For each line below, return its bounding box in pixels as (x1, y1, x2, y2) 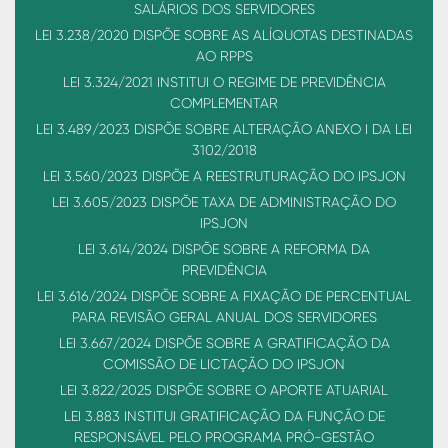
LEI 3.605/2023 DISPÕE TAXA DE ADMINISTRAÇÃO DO (52, 194, 396, 211)
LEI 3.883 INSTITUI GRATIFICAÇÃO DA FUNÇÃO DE (63, 408, 385, 425)
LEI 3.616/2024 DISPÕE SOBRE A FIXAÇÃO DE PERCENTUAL (37, 288, 411, 305)
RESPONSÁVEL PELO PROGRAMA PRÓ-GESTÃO (74, 429, 374, 446)
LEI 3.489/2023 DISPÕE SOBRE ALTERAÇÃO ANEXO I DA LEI (36, 121, 412, 138)
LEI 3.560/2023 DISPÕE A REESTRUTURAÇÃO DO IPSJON (42, 168, 406, 185)
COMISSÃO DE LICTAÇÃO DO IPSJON (103, 356, 345, 373)
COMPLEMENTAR (170, 95, 278, 112)
